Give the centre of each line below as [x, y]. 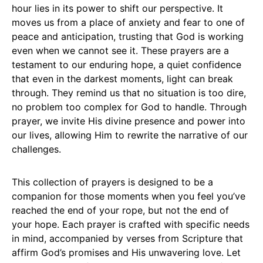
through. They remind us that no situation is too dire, [129, 92]
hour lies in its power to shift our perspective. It [117, 8]
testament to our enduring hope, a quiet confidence [127, 64]
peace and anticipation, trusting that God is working [128, 36]
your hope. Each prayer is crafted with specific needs [131, 224]
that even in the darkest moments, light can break [122, 78]
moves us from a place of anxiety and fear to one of [128, 22]
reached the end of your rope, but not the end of [120, 210]
